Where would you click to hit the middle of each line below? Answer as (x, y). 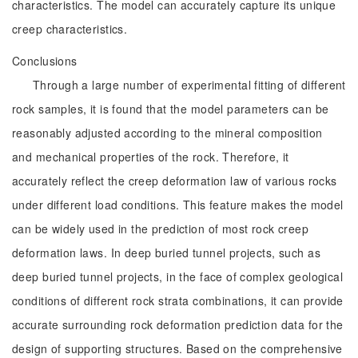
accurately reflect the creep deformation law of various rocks (175, 181)
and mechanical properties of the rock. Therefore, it (151, 157)
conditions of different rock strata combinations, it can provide (178, 300)
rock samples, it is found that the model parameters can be (171, 109)
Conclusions (45, 61)
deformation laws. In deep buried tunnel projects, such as (166, 253)
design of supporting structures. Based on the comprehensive (177, 348)
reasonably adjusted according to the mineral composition (167, 133)
